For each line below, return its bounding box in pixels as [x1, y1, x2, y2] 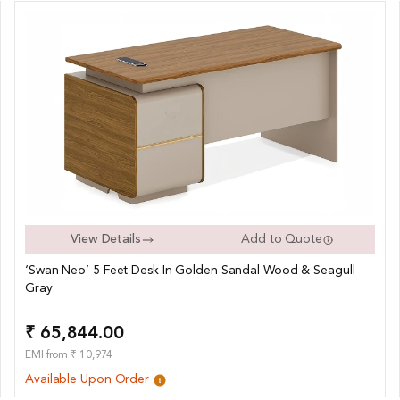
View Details [71, 233, 141, 246]
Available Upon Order [25, 373, 153, 387]
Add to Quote [241, 233, 322, 246]
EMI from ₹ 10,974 [25, 350, 113, 362]
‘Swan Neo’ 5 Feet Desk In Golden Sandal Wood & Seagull [25, 264, 355, 278]
